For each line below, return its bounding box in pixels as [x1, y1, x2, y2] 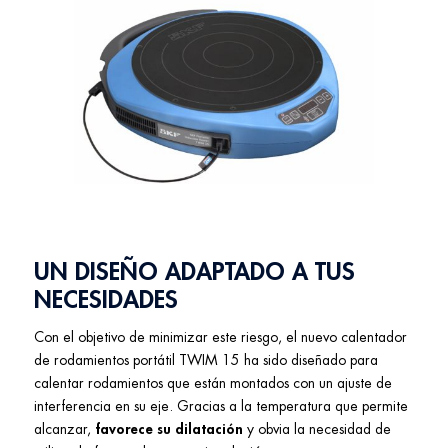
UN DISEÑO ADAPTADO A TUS [34, 260, 355, 285]
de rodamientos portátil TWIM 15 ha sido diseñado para [34, 353, 378, 368]
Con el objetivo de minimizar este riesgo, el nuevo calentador [34, 330, 407, 345]
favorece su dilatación [95, 422, 247, 437]
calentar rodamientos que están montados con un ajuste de [34, 376, 392, 391]
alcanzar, [34, 422, 95, 437]
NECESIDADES [34, 288, 178, 313]
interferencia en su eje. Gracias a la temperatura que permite [34, 399, 408, 414]
